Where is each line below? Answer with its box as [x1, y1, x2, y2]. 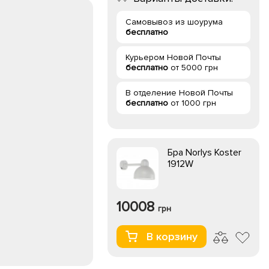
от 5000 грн [168, 62, 218, 73]
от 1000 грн [168, 98, 216, 108]
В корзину [147, 230, 198, 243]
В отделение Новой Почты [125, 88, 233, 98]
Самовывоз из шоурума [125, 17, 223, 27]
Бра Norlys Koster [168, 147, 241, 159]
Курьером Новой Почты [125, 52, 221, 62]
